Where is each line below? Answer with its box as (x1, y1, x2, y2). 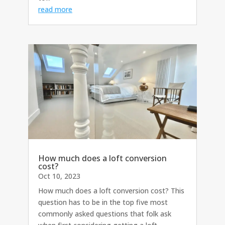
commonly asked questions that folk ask (38, 209, 171, 219)
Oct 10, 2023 (38, 171, 80, 181)
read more (38, 4, 72, 14)
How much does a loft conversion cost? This (38, 186, 184, 196)
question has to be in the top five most (38, 197, 168, 207)
